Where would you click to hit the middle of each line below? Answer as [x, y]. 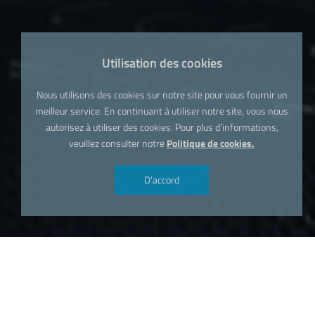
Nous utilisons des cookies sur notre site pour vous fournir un [162, 95]
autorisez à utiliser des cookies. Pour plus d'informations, [162, 127]
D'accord [162, 180]
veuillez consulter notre [118, 143]
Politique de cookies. [211, 143]
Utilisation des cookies [162, 63]
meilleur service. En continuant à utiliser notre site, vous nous [162, 111]
